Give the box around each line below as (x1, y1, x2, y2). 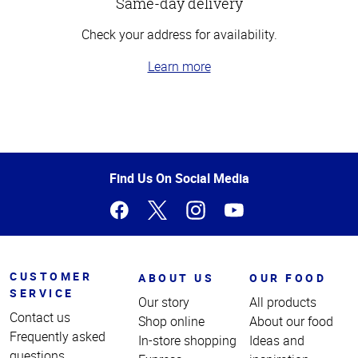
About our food (249, 312, 334, 330)
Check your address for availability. (81, 25, 277, 43)
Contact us (10, 308, 70, 326)
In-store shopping (138, 331, 237, 349)
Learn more (147, 57, 211, 75)
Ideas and (249, 331, 305, 349)
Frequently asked (10, 327, 105, 345)
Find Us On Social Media (109, 169, 249, 187)
